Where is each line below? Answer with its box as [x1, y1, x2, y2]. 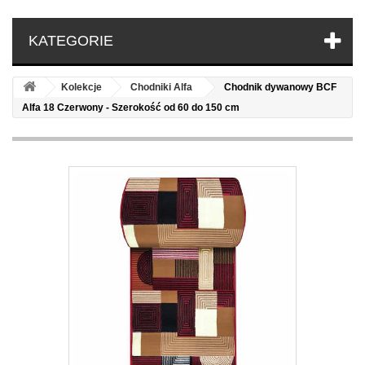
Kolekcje [61, 81, 102, 93]
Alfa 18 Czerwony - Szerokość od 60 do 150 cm [22, 102, 240, 113]
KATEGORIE [29, 33, 113, 49]
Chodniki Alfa [130, 81, 192, 93]
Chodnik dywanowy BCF [224, 81, 336, 93]
